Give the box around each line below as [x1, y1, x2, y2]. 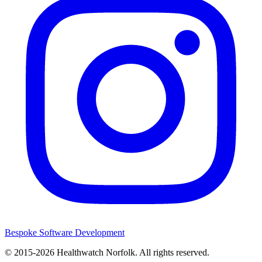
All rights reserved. [139, 247, 209, 257]
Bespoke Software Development [5, 227, 125, 237]
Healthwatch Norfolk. [57, 247, 137, 257]
